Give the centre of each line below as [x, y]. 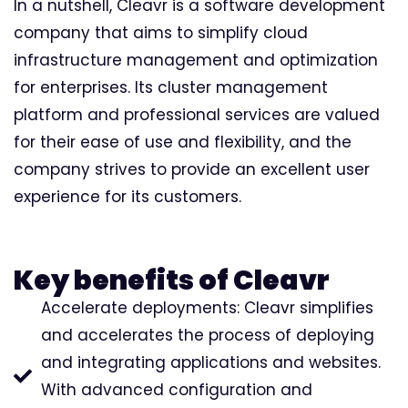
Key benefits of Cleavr [172, 281]
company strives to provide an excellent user [192, 169]
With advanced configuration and [177, 390]
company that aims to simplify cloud [161, 32]
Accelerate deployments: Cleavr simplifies [207, 308]
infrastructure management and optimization [196, 60]
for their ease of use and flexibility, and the [183, 142]
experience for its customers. [127, 196]
